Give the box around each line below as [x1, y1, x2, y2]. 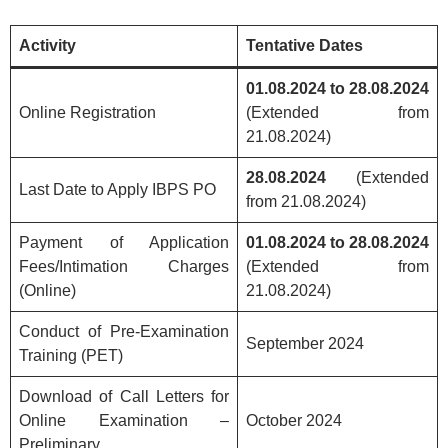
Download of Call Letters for [19, 387, 229, 405]
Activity [19, 36, 76, 54]
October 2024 [246, 411, 342, 429]
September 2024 [246, 334, 364, 352]
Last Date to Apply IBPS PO [19, 180, 216, 198]
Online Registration [19, 103, 156, 121]
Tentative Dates [246, 36, 363, 54]
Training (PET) [19, 346, 123, 364]
